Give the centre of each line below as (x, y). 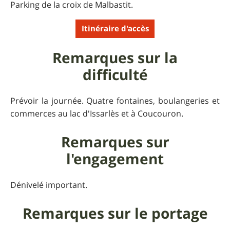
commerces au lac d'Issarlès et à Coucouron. (97, 113)
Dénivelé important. (49, 185)
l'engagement (115, 159)
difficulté (115, 74)
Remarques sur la (115, 57)
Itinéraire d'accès (115, 29)
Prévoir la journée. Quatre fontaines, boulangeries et (115, 100)
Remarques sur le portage (115, 213)
